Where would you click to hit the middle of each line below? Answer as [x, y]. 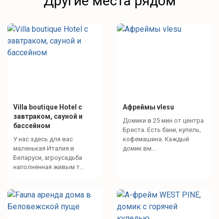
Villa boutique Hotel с [48, 107]
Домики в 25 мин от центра [163, 120]
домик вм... [139, 148]
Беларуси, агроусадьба [48, 157]
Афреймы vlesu [148, 107]
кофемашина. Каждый [156, 139]
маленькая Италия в [44, 148]
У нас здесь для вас [43, 139]
